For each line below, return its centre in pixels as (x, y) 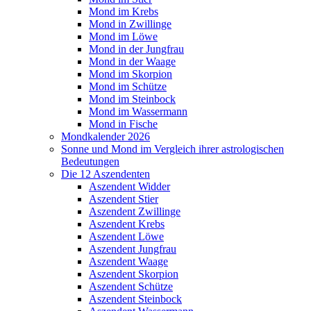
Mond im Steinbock (132, 99)
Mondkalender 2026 (106, 136)
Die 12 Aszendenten (106, 174)
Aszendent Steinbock (135, 299)
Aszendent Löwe (126, 236)
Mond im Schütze (128, 86)
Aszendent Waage (128, 261)
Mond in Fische (123, 124)
